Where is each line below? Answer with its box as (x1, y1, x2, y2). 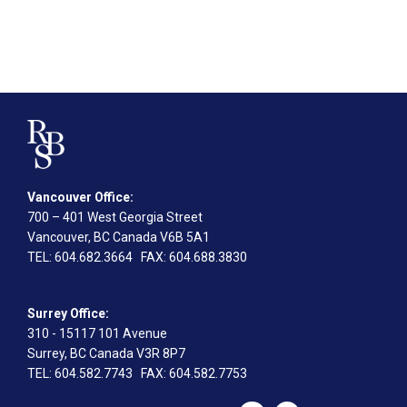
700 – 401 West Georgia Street (27, 210, 203, 224)
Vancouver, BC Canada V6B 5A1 (27, 230, 210, 244)
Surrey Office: (27, 306, 109, 321)
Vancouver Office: (27, 190, 134, 204)
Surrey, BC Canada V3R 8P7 (27, 346, 185, 361)
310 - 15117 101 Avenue (27, 326, 167, 341)
